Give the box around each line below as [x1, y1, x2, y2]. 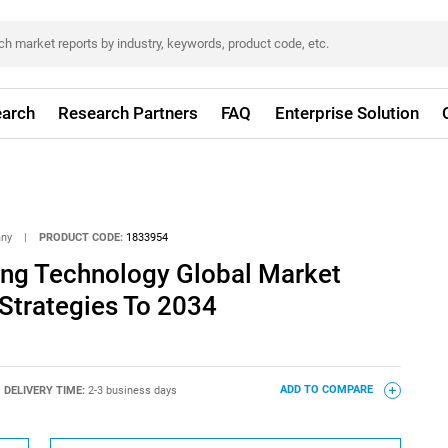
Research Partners [58, 103, 199, 123]
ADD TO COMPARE [279, 383, 376, 397]
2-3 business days [87, 383, 177, 397]
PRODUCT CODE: [39, 230, 124, 244]
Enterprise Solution [274, 103, 419, 123]
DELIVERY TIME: [3, 383, 88, 397]
